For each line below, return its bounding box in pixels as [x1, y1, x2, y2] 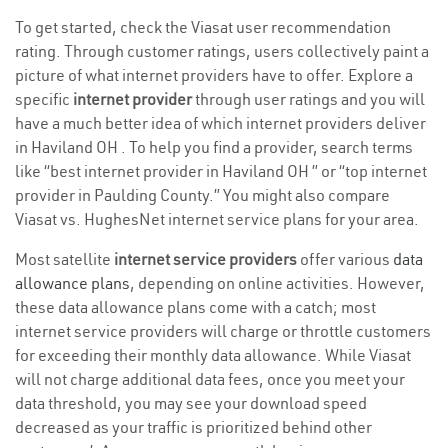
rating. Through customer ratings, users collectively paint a [15, 41, 429, 62]
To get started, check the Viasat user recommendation [15, 17, 391, 38]
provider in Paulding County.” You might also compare [15, 185, 390, 206]
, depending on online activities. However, [130, 273, 425, 294]
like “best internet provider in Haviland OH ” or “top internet [15, 161, 427, 182]
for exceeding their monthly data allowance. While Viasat [15, 345, 411, 366]
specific [15, 89, 73, 110]
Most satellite [15, 249, 114, 270]
